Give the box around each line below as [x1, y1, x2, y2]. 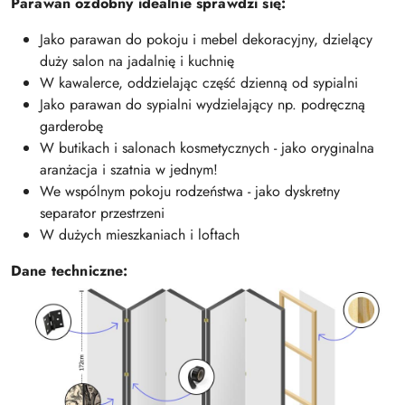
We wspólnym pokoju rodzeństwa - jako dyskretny [40, 181, 340, 202]
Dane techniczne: [11, 260, 128, 282]
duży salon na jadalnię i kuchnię [40, 51, 234, 72]
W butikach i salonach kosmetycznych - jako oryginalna [40, 137, 374, 159]
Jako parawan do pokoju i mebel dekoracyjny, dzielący [40, 29, 372, 51]
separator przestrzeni [40, 202, 165, 224]
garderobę [40, 116, 103, 137]
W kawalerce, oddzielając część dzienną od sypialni [40, 72, 358, 94]
